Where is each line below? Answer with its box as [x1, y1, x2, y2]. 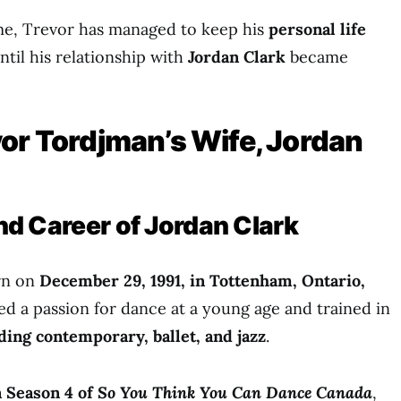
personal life [269, 19, 366, 39]
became [286, 47, 348, 67]
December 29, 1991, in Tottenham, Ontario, [39, 270, 365, 291]
